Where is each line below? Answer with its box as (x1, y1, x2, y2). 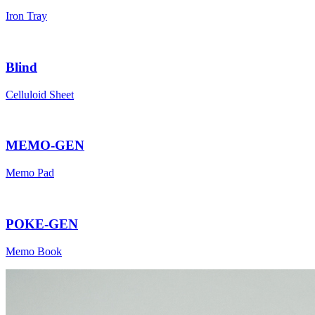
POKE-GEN (6, 216, 78, 231)
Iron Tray (6, 10, 47, 22)
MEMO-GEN (6, 138, 84, 153)
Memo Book (6, 245, 62, 257)
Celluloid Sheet (6, 88, 74, 101)
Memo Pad (6, 167, 54, 179)
